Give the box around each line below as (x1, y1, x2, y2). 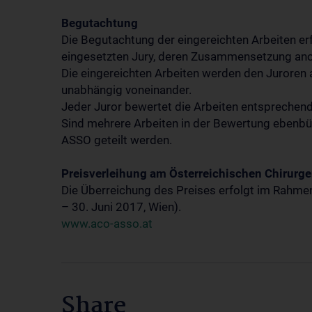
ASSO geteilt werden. (61, 133, 172, 147)
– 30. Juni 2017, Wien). (61, 200, 181, 214)
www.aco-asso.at (61, 217, 153, 231)
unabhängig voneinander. (61, 83, 192, 97)
